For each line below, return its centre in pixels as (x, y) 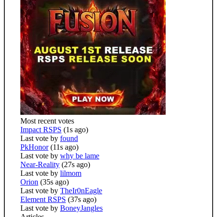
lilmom (71, 173)
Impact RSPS (41, 130)
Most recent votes (47, 121)
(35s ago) (54, 182)
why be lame (80, 156)
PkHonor (34, 147)
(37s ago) (82, 200)
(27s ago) (76, 165)
